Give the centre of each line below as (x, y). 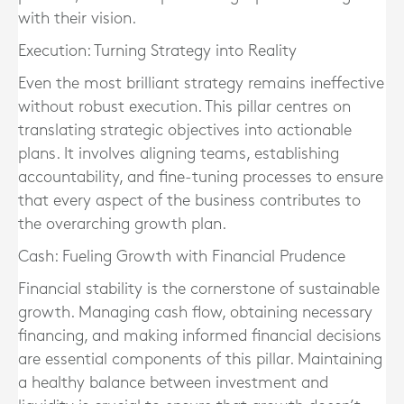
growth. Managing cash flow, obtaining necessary (195, 313)
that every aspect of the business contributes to (189, 201)
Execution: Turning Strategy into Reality (157, 51)
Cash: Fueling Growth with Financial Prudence (182, 257)
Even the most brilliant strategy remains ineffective (201, 84)
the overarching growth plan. (122, 225)
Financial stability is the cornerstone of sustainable (199, 289)
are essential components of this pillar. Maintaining (200, 360)
